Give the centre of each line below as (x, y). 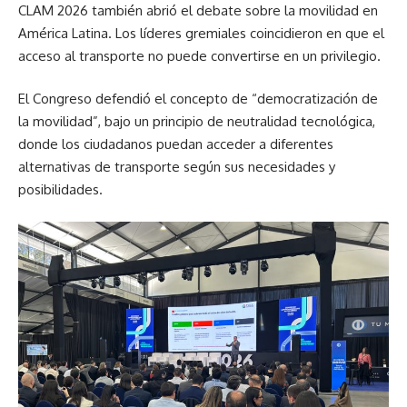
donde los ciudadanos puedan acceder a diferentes (176, 144)
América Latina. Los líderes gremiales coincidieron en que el (201, 33)
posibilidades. (60, 189)
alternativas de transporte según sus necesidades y (177, 167)
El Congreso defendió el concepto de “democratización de (198, 99)
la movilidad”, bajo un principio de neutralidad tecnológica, (197, 121)
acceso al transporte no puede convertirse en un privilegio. (199, 55)
